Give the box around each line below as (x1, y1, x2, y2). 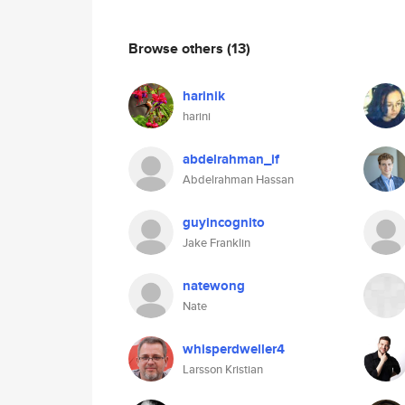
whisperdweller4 (183, 339, 285, 359)
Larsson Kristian (183, 361, 263, 378)
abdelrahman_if (183, 149, 279, 169)
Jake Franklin (183, 234, 250, 251)
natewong (183, 276, 245, 296)
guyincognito (183, 212, 265, 232)
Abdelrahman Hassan (183, 171, 294, 188)
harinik (183, 86, 225, 106)
